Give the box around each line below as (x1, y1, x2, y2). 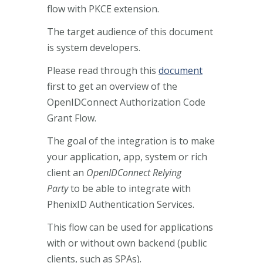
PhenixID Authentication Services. (47, 197, 194, 211)
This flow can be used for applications (47, 220, 213, 234)
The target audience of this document (47, 25, 213, 38)
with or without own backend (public (47, 236, 207, 249)
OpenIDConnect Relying (86, 166, 181, 179)
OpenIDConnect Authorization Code (47, 95, 205, 109)
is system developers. (47, 41, 140, 54)
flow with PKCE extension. (47, 2, 159, 15)
